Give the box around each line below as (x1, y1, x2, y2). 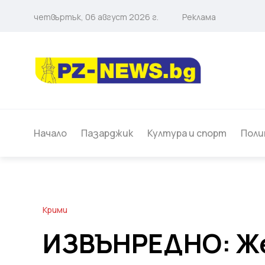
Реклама (182, 11, 216, 22)
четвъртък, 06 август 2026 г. (34, 11, 159, 22)
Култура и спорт (147, 127, 227, 140)
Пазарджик (81, 127, 133, 140)
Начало (34, 127, 67, 140)
